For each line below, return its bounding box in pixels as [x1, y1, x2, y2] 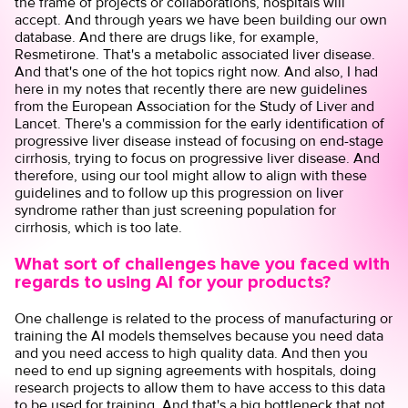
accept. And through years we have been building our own [15, 11, 388, 29]
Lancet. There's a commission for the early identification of [15, 115, 385, 133]
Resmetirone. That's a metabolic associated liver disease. [15, 46, 376, 64]
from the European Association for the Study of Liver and [15, 97, 375, 116]
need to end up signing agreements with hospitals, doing [15, 362, 377, 380]
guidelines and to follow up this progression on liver [15, 184, 344, 202]
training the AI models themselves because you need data [15, 327, 384, 345]
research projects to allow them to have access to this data [15, 379, 386, 397]
